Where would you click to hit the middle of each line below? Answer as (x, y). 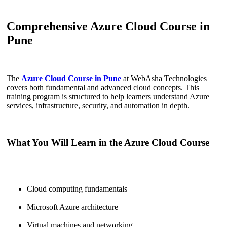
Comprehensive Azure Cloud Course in (108, 26)
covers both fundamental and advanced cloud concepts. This (103, 88)
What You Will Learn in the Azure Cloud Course (108, 143)
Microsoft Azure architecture (72, 207)
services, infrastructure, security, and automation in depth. (98, 106)
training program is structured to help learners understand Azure (108, 97)
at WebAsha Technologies (164, 79)
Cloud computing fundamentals (77, 188)
